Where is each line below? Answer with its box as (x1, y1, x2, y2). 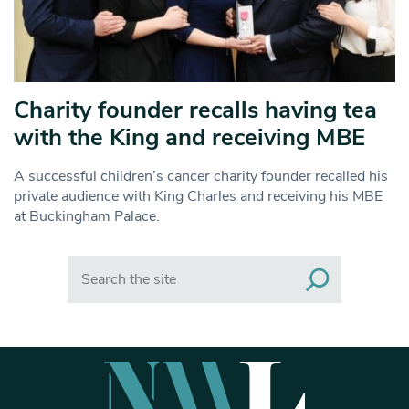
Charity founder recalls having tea (14, 93, 377, 126)
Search (67, 254, 111, 275)
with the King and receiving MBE (14, 121, 365, 153)
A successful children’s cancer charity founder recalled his (14, 165, 388, 186)
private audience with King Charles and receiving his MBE (14, 185, 383, 206)
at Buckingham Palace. (14, 205, 160, 226)
